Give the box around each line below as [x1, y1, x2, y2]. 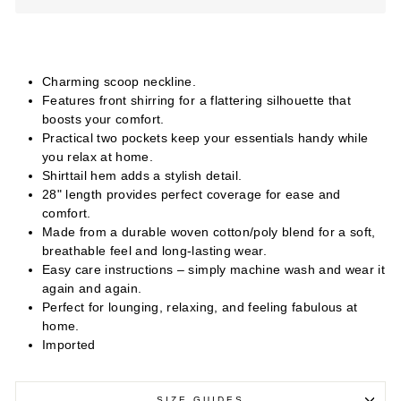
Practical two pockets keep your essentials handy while [42, 132, 369, 146]
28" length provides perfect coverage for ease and [42, 188, 341, 202]
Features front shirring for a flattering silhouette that [42, 94, 352, 108]
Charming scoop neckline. [42, 75, 197, 90]
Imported [42, 338, 96, 353]
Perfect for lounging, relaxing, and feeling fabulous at [42, 301, 358, 315]
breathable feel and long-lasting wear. [42, 244, 267, 259]
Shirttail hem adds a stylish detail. [42, 169, 243, 183]
